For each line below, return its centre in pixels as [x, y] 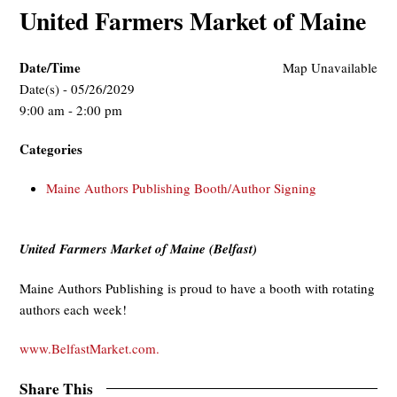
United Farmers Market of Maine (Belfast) [139, 248]
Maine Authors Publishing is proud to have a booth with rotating [198, 288]
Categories [51, 148]
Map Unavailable [330, 67]
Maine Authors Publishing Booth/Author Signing [182, 187]
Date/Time [51, 67]
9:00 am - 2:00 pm [71, 109]
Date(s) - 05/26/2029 [78, 88]
